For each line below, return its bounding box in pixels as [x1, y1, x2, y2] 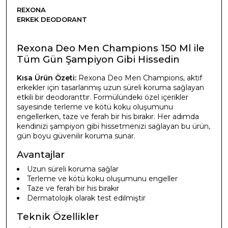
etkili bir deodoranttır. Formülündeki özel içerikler [17, 92, 188, 102]
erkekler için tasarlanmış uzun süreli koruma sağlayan [17, 82, 204, 92]
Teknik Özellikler [17, 210, 99, 222]
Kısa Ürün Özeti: [17, 73, 76, 82]
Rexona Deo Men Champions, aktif [76, 73, 202, 82]
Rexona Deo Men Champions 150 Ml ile [17, 42, 205, 54]
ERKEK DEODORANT [17, 15, 87, 23]
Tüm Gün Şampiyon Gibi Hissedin [17, 53, 180, 65]
